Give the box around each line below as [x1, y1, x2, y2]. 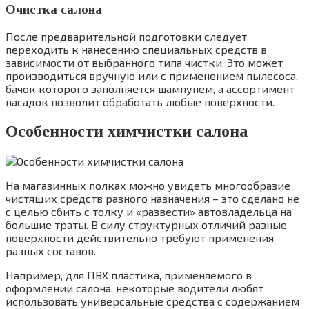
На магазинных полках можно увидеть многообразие [6, 179, 290, 192]
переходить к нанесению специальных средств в [6, 43, 267, 57]
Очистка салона [6, 1, 102, 17]
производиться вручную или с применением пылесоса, [6, 69, 298, 83]
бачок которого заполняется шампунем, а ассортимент [6, 82, 295, 96]
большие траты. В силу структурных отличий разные [6, 218, 287, 232]
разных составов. [6, 244, 96, 258]
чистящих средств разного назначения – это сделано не [6, 192, 299, 206]
